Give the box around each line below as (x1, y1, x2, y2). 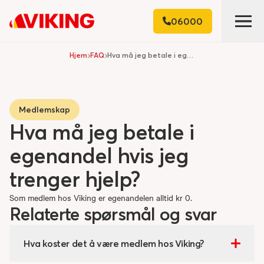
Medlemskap (19, 104, 70, 115)
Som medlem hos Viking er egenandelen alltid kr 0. (9, 192, 192, 203)
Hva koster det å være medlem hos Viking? (24, 237, 204, 249)
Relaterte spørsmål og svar (9, 203, 217, 225)
